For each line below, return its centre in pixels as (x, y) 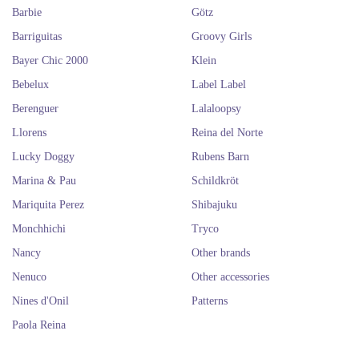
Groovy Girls (222, 36)
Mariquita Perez (48, 205)
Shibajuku (214, 205)
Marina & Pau (44, 181)
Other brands (221, 253)
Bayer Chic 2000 (50, 61)
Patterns (210, 301)
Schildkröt (215, 181)
